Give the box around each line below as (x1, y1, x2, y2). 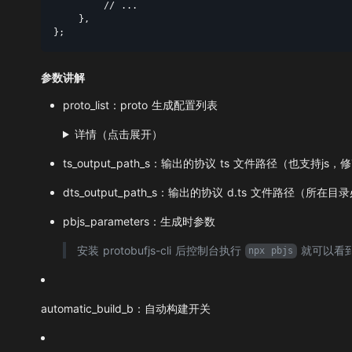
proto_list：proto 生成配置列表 (63, 97, 218, 112)
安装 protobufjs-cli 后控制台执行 (76, 243, 245, 257)
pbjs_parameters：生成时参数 (63, 214, 215, 228)
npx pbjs (248, 245, 294, 257)
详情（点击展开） (74, 126, 163, 141)
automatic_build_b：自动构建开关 (41, 301, 211, 315)
